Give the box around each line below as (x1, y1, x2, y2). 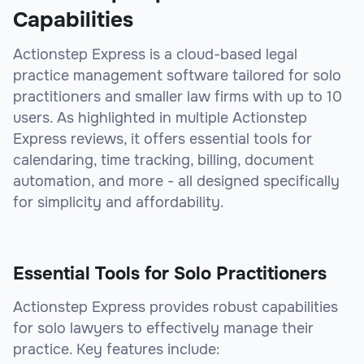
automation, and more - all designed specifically (13, 172, 340, 191)
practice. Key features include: (13, 340, 220, 359)
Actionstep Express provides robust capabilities (13, 298, 338, 317)
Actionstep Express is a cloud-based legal (13, 45, 297, 64)
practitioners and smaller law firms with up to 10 (13, 88, 342, 106)
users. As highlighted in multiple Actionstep (13, 109, 307, 128)
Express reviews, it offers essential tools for (13, 130, 312, 149)
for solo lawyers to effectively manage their (13, 319, 314, 338)
